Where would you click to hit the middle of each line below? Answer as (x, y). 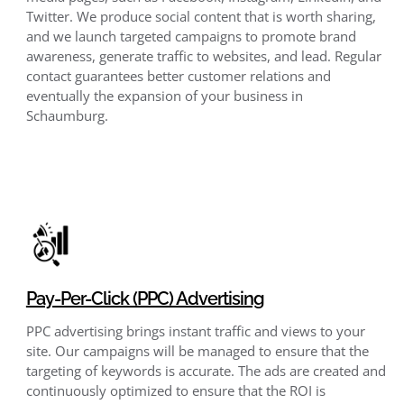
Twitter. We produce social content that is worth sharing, (201, 16)
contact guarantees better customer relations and (178, 75)
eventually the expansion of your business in (164, 95)
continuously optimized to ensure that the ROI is (175, 390)
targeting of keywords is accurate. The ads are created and (206, 370)
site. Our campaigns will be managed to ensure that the (197, 350)
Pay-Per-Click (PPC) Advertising (145, 298)
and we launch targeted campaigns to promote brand (191, 36)
